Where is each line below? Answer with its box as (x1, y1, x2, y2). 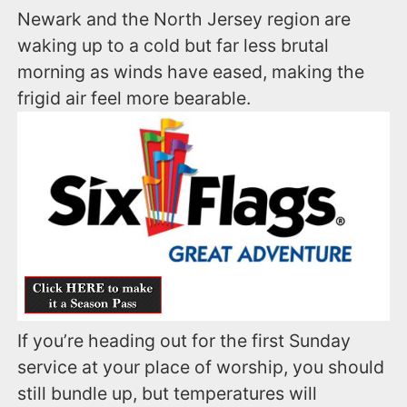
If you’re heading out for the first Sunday (17, 330, 352, 352)
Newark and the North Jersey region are (17, 8, 352, 31)
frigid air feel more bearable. (17, 87, 252, 110)
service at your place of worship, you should (17, 356, 385, 379)
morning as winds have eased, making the (17, 61, 365, 84)
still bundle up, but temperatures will (17, 382, 318, 405)
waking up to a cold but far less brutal (17, 35, 330, 57)
